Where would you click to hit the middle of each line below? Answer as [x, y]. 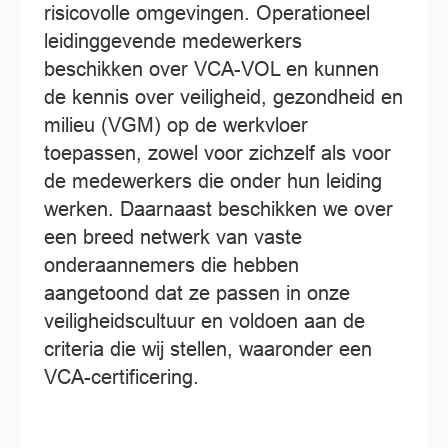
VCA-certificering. [121, 376]
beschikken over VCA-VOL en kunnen [211, 68]
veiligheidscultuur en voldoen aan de [204, 320]
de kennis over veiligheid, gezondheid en [223, 96]
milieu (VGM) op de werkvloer [176, 124]
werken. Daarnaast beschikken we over [218, 208]
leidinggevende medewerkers [173, 40]
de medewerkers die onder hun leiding [213, 180]
